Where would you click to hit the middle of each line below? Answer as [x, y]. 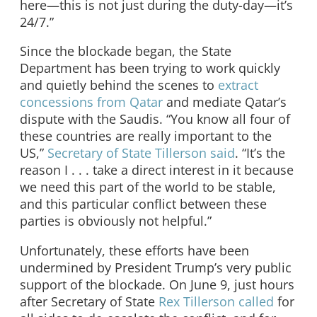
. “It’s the [260, 153]
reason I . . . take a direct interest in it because [157, 170]
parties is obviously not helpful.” [116, 221]
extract [238, 85]
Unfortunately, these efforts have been [134, 250]
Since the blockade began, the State [126, 51]
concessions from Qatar [91, 102]
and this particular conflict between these [143, 204]
